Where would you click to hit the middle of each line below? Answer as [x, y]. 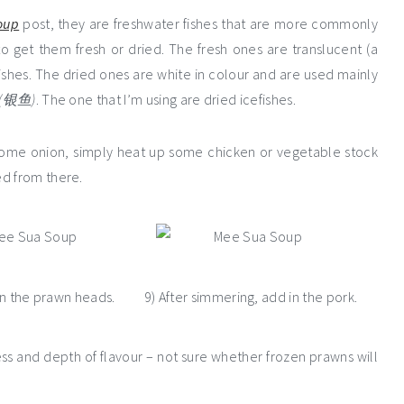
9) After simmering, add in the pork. [251, 297]
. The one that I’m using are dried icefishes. [165, 100]
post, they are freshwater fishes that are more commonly [198, 24]
